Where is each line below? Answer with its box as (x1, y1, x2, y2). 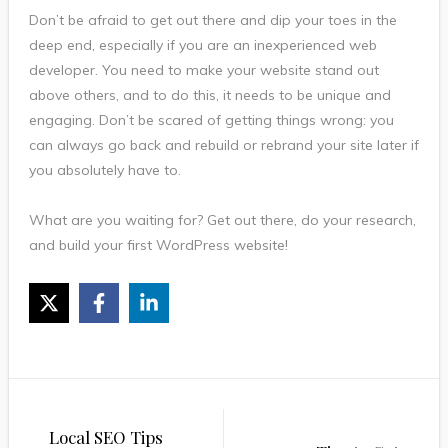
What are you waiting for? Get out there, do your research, (28, 210, 416, 229)
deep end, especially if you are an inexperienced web (28, 35, 377, 54)
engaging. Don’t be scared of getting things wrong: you (28, 110, 394, 129)
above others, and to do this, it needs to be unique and (28, 85, 391, 104)
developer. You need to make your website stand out (28, 60, 379, 79)
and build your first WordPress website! (28, 235, 288, 254)
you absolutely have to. (28, 160, 181, 179)
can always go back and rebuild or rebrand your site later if (28, 135, 419, 154)
